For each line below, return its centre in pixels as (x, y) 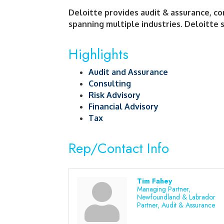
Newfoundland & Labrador (176, 197)
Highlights (98, 54)
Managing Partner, (164, 189)
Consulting (110, 83)
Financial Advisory (123, 106)
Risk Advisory (114, 95)
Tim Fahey (154, 181)
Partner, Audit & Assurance (176, 205)
